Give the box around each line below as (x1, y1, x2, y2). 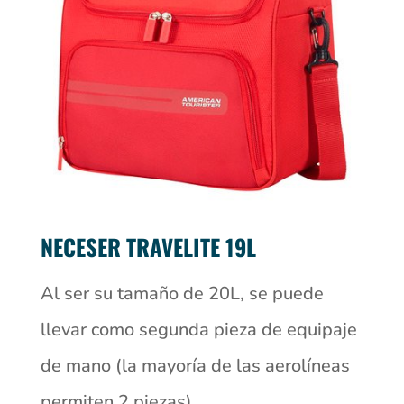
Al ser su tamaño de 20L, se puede (40, 280, 324, 306)
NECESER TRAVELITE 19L (40, 229, 256, 263)
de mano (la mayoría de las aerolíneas (40, 353, 350, 378)
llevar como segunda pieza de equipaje (40, 317, 357, 342)
